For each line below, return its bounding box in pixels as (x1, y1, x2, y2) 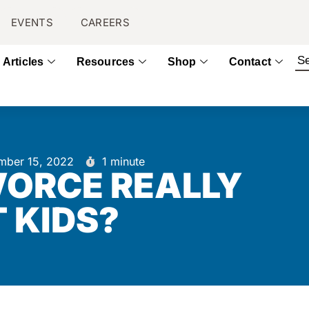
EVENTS (11, 16, 53, 29)
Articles (2, 56, 44, 68)
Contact (228, 56, 272, 68)
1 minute (101, 154, 145, 168)
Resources (76, 56, 135, 68)
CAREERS (80, 16, 130, 29)
